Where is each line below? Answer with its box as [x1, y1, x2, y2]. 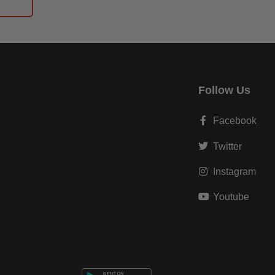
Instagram [213, 166, 256, 177]
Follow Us [198, 83, 250, 96]
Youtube [213, 192, 249, 203]
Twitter [213, 141, 242, 152]
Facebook [213, 115, 257, 126]
